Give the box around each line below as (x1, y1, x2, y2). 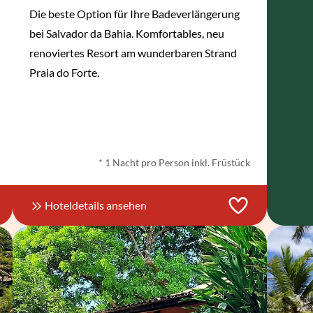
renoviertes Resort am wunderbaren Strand (29, 46, 237, 60)
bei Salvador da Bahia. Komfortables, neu (29, 27, 224, 41)
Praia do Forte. (29, 66, 99, 80)
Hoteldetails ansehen (44, 198, 147, 212)
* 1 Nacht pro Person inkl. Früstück (98, 156, 250, 169)
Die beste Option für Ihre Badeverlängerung (29, 7, 240, 21)
